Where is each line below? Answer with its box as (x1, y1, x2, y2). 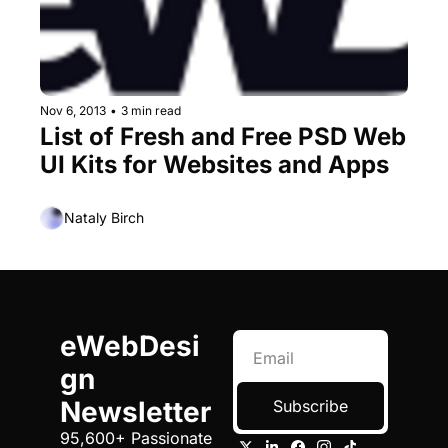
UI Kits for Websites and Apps (40, 149, 389, 179)
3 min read (121, 102, 181, 118)
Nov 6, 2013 (40, 102, 106, 118)
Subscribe (273, 395, 348, 416)
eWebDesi (60, 328, 200, 363)
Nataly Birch (64, 209, 144, 227)
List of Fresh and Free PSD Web (40, 121, 406, 151)
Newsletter (60, 394, 211, 429)
